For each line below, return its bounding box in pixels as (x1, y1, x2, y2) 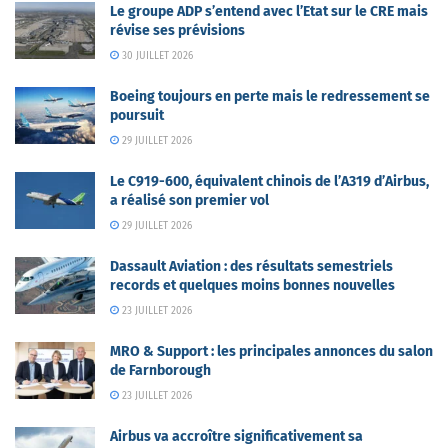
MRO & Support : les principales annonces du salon (110, 343, 433, 360)
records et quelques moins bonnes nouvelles (110, 277, 395, 294)
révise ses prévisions (110, 22, 245, 39)
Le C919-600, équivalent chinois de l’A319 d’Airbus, (110, 173, 429, 190)
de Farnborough (110, 362, 211, 379)
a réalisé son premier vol (110, 192, 269, 209)
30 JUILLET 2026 (118, 50, 193, 62)
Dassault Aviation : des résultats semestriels (110, 258, 393, 275)
